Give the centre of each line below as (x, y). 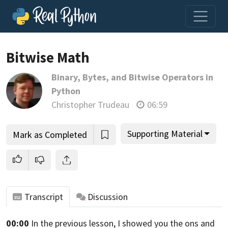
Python (66, 91)
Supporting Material (165, 133)
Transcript (44, 197)
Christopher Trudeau (90, 105)
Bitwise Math (48, 58)
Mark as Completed (50, 134)
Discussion (108, 197)
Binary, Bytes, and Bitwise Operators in (132, 77)
